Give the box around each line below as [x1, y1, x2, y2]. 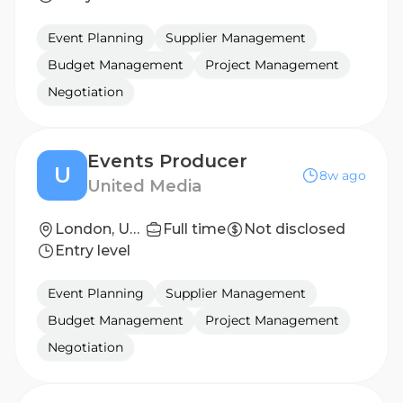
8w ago [319, 167, 366, 184]
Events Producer [87, 150, 247, 172]
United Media [87, 176, 201, 196]
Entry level [55, 242, 130, 259]
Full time [163, 220, 226, 237]
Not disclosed [244, 220, 345, 237]
